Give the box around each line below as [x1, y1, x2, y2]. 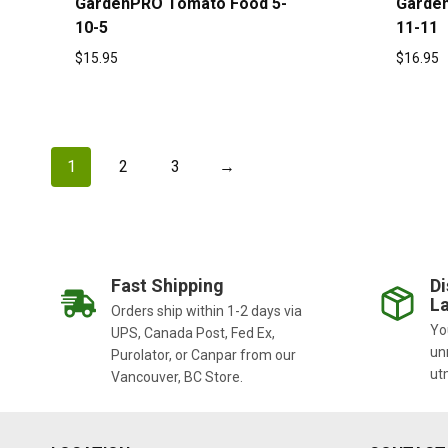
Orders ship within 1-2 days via [111, 303, 302, 319]
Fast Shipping [111, 275, 224, 296]
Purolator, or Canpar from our [111, 347, 296, 363]
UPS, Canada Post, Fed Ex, [111, 325, 275, 341]
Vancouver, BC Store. [111, 369, 243, 385]
